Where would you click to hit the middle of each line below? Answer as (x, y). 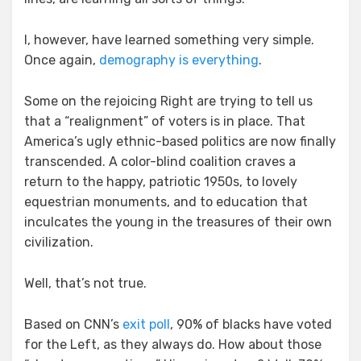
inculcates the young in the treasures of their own (178, 222)
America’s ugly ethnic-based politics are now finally (180, 141)
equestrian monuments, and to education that (166, 201)
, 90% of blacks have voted (251, 324)
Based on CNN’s (73, 324)
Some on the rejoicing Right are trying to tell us (168, 101)
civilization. (59, 242)
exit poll (146, 324)
